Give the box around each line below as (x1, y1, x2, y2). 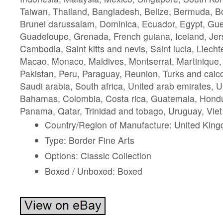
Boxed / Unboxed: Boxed (44, 165, 142, 178)
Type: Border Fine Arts (44, 134, 134, 147)
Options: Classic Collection (44, 149, 151, 162)
